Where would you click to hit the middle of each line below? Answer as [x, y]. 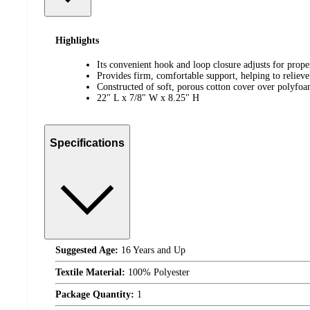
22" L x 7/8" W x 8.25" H [148, 98]
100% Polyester [157, 272]
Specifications [87, 143]
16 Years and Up [152, 250]
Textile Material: [90, 272]
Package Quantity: [95, 294]
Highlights [77, 41]
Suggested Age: [87, 250]
